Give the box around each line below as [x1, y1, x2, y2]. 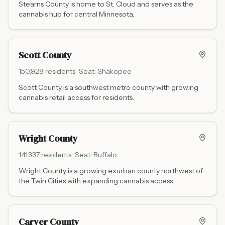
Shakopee [97, 67, 132, 76]
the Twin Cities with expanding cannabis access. [19, 176, 174, 185]
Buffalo [93, 150, 117, 159]
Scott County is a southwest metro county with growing [19, 83, 198, 92]
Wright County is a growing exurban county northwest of [19, 166, 203, 175]
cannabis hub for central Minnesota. [19, 10, 134, 19]
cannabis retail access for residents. [19, 93, 134, 102]
